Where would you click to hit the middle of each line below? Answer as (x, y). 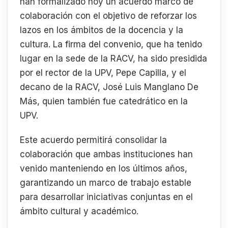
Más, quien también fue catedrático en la (104, 101)
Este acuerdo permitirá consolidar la (93, 140)
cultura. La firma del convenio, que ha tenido (111, 44)
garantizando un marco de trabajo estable (106, 182)
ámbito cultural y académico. (79, 211)
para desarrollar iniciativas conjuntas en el (106, 197)
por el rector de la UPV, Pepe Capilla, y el (103, 73)
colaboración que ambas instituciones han (106, 154)
